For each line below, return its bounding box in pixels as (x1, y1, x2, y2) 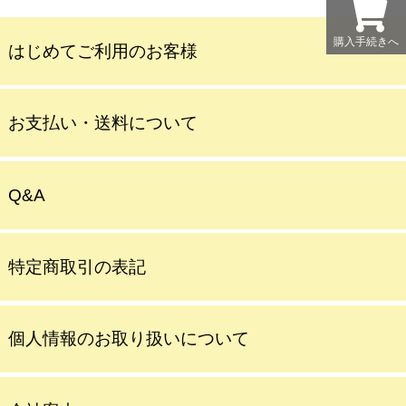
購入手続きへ (333, 35, 399, 49)
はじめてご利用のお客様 (7, 41, 198, 61)
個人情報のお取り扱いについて (7, 329, 249, 349)
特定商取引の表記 (7, 257, 146, 277)
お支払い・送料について (7, 113, 198, 133)
